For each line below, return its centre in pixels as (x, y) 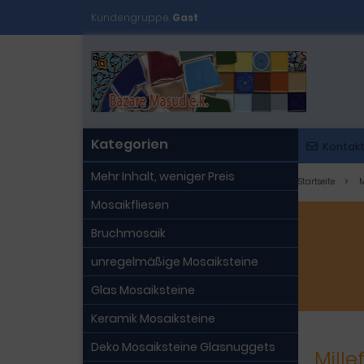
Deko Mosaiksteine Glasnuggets (183, 347)
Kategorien (130, 144)
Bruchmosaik (128, 233)
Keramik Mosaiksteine (153, 318)
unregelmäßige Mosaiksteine (175, 262)
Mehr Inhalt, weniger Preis (163, 176)
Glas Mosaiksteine (143, 290)
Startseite (316, 182)
